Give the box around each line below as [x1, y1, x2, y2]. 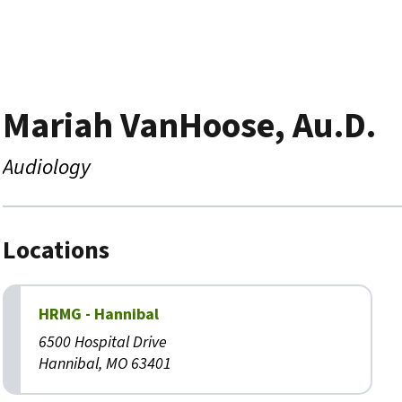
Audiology [3, 152, 91, 183]
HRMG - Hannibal [39, 303, 159, 326]
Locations [3, 232, 109, 268]
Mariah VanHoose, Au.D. [3, 100, 376, 152]
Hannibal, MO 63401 [39, 353, 171, 375]
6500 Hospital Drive [39, 331, 167, 354]
